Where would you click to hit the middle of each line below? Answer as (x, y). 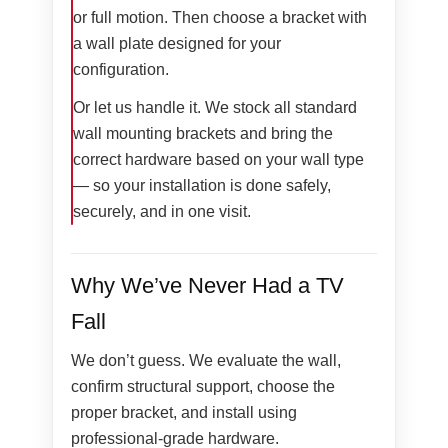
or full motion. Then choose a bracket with (220, 18)
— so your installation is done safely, (202, 186)
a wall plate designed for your (177, 44)
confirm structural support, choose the (202, 387)
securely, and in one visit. (162, 212)
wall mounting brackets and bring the (203, 134)
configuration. (121, 70)
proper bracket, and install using (183, 413)
